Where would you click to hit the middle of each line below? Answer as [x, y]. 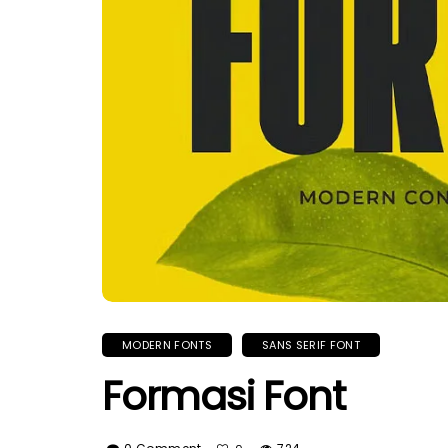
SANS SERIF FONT [310, 344]
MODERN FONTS [167, 344]
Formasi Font [223, 395]
